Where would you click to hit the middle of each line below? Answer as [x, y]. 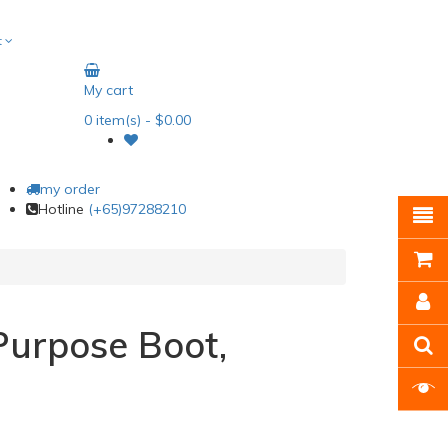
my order [70, 189]
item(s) [116, 120]
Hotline [63, 209]
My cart [108, 90]
